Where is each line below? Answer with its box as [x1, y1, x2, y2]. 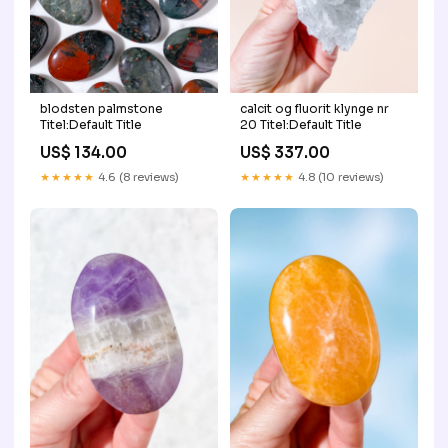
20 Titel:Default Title [240, 117, 362, 133]
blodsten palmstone [40, 101, 163, 117]
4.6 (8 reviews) [95, 170, 179, 185]
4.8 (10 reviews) [295, 170, 384, 185]
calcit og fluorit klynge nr [240, 101, 389, 117]
